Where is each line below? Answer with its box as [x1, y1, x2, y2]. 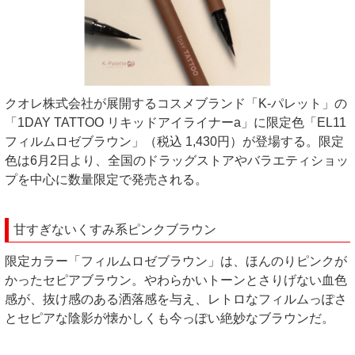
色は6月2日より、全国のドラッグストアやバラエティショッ [5, 154, 349, 168]
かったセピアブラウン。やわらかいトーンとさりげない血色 [5, 273, 347, 288]
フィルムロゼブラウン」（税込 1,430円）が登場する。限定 [5, 135, 344, 149]
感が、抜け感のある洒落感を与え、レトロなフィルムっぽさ [5, 292, 347, 307]
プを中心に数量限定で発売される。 [5, 173, 208, 187]
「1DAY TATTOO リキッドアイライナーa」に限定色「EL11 [5, 116, 346, 130]
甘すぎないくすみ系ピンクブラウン [13, 223, 216, 237]
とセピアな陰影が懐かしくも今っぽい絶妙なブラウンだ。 [5, 311, 334, 326]
